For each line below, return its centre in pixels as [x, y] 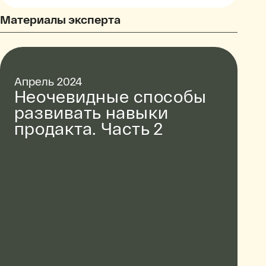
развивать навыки [91, 112]
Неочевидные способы [110, 96]
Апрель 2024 [48, 81]
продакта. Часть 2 [88, 128]
